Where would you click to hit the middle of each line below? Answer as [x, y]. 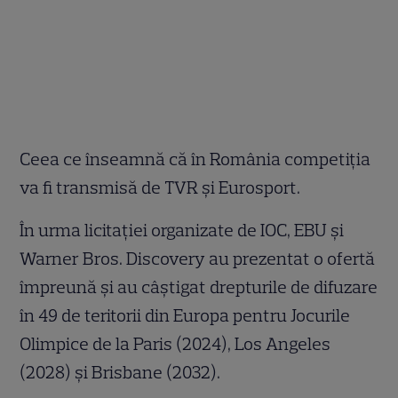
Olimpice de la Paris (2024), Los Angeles [175, 344]
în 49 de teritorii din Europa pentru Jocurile [185, 316]
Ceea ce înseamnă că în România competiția [195, 159]
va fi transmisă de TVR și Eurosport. [160, 188]
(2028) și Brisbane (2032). [120, 373]
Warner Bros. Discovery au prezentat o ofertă [198, 259]
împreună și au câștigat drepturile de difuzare [199, 287]
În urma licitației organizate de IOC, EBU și [182, 231]
